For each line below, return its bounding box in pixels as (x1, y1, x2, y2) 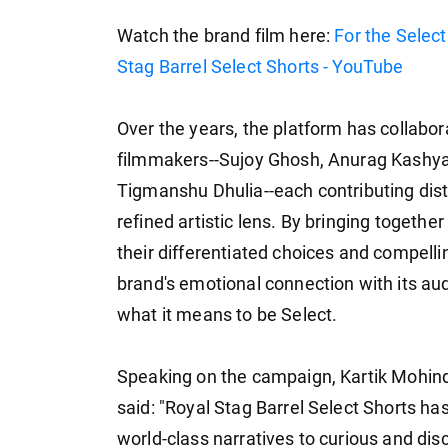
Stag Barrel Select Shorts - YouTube (117, 57, 404, 78)
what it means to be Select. (117, 305, 338, 326)
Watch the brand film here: (117, 26, 335, 47)
